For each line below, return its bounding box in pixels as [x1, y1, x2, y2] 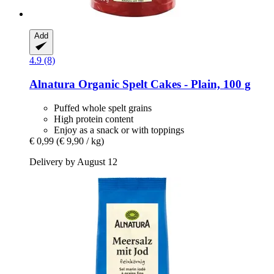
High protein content [54, 113, 133, 124]
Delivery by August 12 [29, 156, 117, 167]
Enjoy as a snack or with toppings [54, 124, 184, 135]
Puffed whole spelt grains [54, 102, 152, 113]
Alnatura [29, 77, 75, 91]
